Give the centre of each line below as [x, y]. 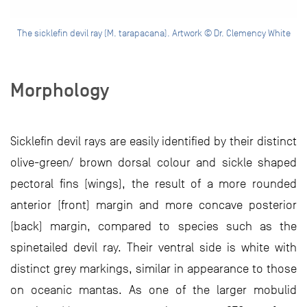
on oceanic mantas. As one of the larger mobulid [153, 290]
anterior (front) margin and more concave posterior [153, 205]
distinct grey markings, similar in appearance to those [153, 269]
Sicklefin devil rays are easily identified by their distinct [153, 142]
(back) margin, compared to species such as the [153, 226]
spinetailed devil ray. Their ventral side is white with [153, 248]
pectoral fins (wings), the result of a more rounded [153, 184]
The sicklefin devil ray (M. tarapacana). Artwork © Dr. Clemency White [153, 34]
